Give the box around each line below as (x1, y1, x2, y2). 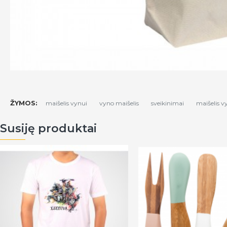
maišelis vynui (46, 99, 87, 107)
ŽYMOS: (10, 99, 37, 107)
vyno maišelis (99, 99, 139, 107)
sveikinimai (151, 99, 184, 107)
